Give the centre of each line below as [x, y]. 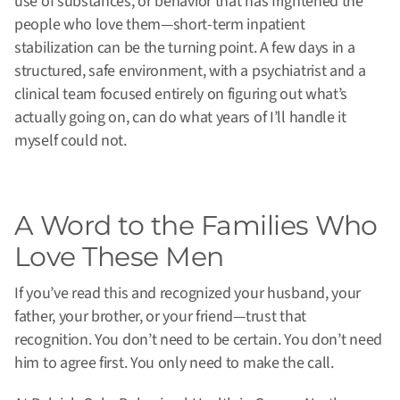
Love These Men [119, 257]
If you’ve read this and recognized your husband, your [188, 294]
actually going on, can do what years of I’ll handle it [180, 118]
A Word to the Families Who [196, 226]
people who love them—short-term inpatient [160, 25]
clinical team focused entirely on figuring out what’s [181, 95]
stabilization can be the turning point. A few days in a [185, 48]
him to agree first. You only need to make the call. [174, 363]
